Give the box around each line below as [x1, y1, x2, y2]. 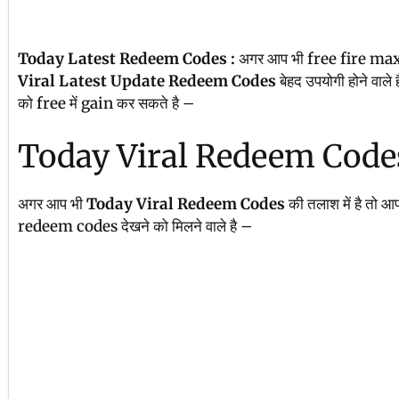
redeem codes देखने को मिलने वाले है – [18, 216, 252, 236]
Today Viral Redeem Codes [86, 193, 285, 214]
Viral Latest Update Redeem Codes [18, 71, 280, 91]
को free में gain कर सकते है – [18, 94, 194, 113]
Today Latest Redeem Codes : [18, 49, 239, 69]
